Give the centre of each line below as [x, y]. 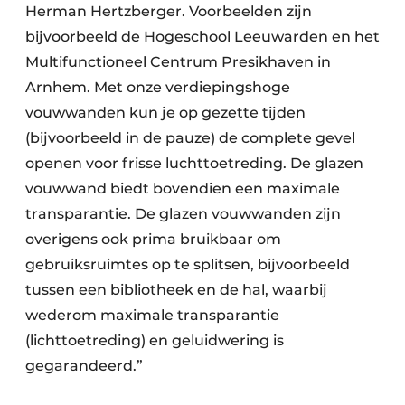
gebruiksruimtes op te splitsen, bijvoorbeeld [188, 265]
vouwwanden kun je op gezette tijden [165, 113]
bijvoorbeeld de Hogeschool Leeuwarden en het [202, 37]
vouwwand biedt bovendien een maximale [183, 189]
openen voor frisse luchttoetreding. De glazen [194, 164]
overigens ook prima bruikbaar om [153, 240]
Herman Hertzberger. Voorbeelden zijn [169, 12]
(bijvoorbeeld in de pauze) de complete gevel [190, 138]
